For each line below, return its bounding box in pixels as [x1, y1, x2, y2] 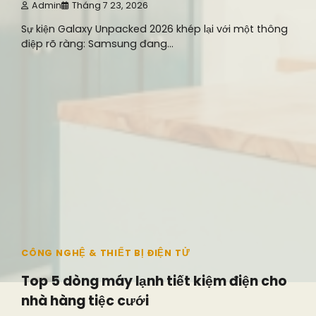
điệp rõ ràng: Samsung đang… [21, 37, 174, 51]
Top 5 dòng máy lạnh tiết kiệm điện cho [21, 272, 287, 291]
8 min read [32, 217, 81, 230]
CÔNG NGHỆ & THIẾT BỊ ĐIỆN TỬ [21, 247, 190, 260]
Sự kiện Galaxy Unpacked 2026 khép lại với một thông [21, 22, 288, 37]
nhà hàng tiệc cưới [21, 291, 149, 311]
